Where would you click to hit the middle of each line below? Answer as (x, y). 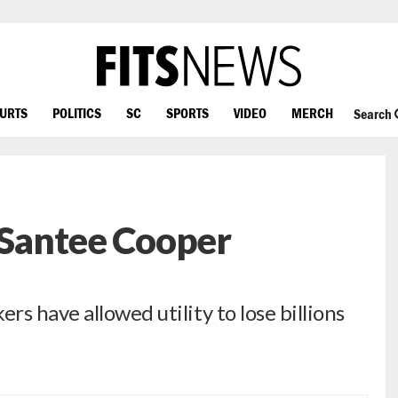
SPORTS (187, 112)
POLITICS (77, 112)
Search (374, 114)
